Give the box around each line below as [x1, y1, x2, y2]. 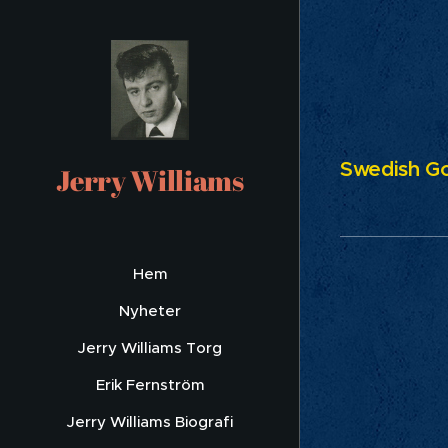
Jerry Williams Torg [78, 338, 222, 358]
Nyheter [119, 301, 181, 321]
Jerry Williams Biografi [67, 412, 233, 432]
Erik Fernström [95, 375, 205, 395]
